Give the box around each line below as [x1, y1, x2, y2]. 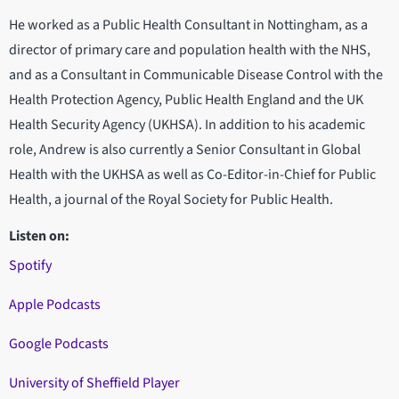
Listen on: [9, 226, 69, 247]
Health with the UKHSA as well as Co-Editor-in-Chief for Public [9, 165, 376, 185]
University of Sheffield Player [9, 373, 180, 394]
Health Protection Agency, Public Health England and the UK [9, 90, 363, 110]
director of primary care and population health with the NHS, [9, 40, 370, 61]
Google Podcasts [9, 334, 109, 354]
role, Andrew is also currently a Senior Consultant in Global [9, 140, 361, 160]
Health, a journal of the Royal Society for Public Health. [9, 190, 333, 210]
